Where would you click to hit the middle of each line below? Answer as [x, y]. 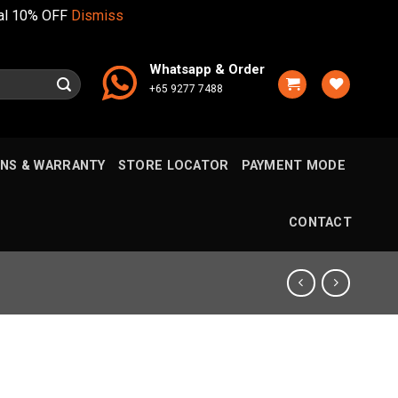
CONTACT [320, 223]
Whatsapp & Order [207, 70]
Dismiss [97, 16]
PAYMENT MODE [293, 166]
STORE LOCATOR [173, 166]
